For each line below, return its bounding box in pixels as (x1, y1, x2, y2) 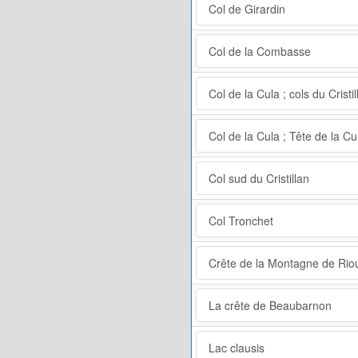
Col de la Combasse (209, 42, 311, 59)
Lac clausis (209, 339, 265, 356)
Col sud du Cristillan (209, 169, 309, 186)
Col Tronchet (209, 212, 273, 229)
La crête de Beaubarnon (209, 296, 332, 313)
